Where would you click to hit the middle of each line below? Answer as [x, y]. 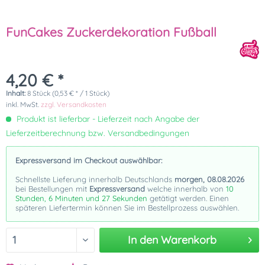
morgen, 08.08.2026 [209, 179]
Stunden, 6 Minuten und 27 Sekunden [81, 198]
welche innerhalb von [185, 189]
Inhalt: [17, 93]
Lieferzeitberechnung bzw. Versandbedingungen [98, 133]
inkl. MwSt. [23, 104]
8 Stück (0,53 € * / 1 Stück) [68, 93]
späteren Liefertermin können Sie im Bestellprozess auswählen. [127, 208]
